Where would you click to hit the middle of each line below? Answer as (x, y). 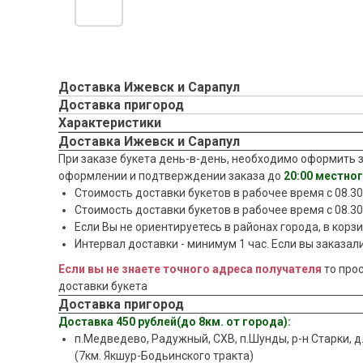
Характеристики (110, 123)
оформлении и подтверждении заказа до (171, 176)
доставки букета (103, 286)
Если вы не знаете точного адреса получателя (190, 269)
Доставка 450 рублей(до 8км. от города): (175, 322)
